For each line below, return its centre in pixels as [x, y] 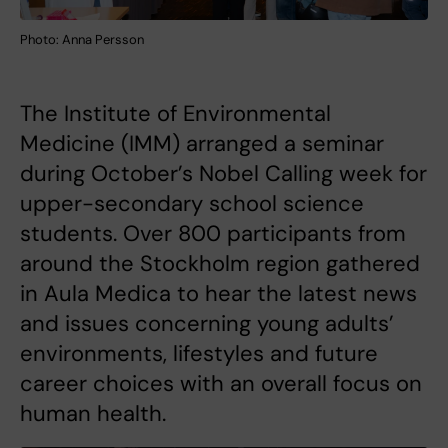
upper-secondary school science [192, 204]
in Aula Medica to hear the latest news [218, 294]
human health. [93, 414]
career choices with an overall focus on [221, 384]
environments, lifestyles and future [199, 354]
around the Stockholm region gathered [220, 264]
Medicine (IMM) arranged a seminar [202, 144]
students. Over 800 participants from [213, 234]
